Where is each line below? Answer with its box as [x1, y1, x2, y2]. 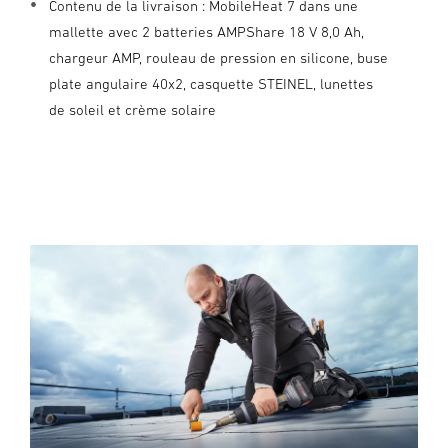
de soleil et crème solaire [49, 101, 216, 118]
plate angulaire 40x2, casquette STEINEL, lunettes [49, 75, 373, 92]
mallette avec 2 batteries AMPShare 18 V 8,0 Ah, [49, 23, 364, 40]
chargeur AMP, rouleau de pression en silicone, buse [49, 49, 388, 66]
